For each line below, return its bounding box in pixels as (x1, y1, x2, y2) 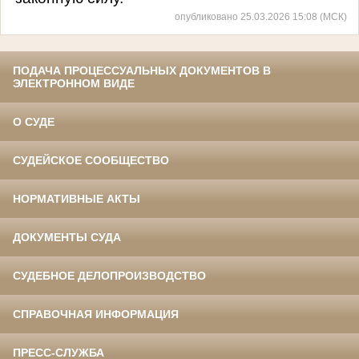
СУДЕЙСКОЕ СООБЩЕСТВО (13, 154, 169, 167)
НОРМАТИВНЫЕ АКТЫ (13, 192, 140, 206)
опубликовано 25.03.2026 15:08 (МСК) (175, 11, 347, 22)
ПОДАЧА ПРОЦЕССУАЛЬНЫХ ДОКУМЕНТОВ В (13, 64, 271, 78)
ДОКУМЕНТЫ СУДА (13, 231, 121, 244)
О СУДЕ (13, 115, 54, 129)
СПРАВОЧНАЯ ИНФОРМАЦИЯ (13, 308, 179, 321)
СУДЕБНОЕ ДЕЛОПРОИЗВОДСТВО (13, 269, 206, 283)
